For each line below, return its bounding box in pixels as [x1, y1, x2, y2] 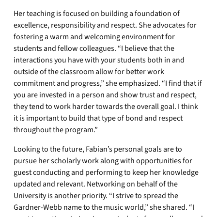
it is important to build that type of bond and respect [14, 113, 183, 124]
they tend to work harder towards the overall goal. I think [14, 101, 198, 112]
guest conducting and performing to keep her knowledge [14, 167, 199, 178]
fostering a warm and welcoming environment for [14, 31, 175, 42]
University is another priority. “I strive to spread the [14, 190, 178, 201]
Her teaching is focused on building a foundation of [14, 8, 180, 19]
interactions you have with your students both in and [14, 55, 185, 65]
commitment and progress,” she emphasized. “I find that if [14, 78, 202, 89]
